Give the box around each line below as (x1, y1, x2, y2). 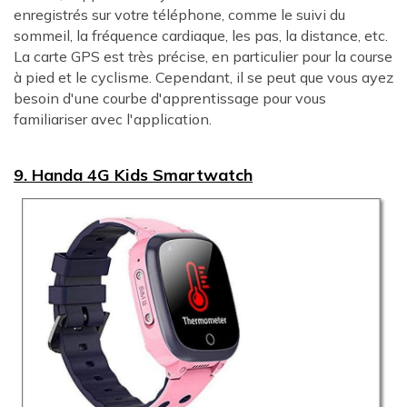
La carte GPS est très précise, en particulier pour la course (14, 46, 392, 65)
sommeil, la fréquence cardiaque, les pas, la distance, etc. (14, 25, 388, 45)
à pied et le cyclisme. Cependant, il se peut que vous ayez (14, 67, 393, 86)
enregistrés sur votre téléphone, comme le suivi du (14, 5, 345, 24)
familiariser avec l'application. (14, 109, 212, 128)
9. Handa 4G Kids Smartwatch (14, 164, 253, 185)
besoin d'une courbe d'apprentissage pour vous (14, 88, 326, 107)
